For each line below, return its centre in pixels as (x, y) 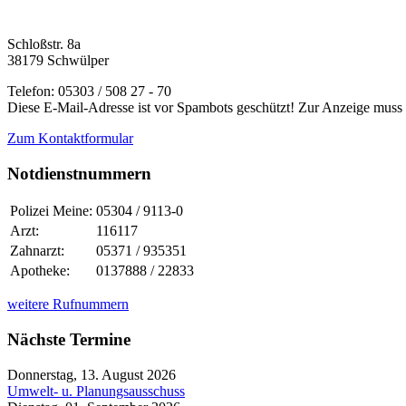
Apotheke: (40, 271)
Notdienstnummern (79, 173)
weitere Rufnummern (68, 304)
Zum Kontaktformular (70, 138)
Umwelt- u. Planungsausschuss (96, 391)
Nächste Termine (69, 340)
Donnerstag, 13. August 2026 (92, 374)
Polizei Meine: (51, 211)
